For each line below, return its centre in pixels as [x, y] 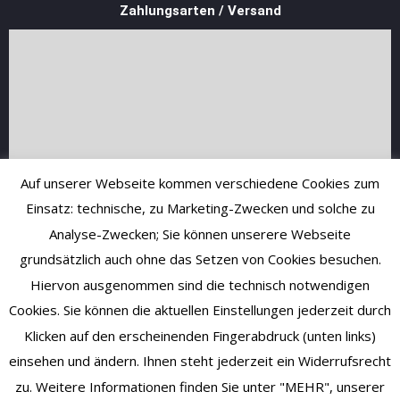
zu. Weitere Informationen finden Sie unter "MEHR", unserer [200, 386]
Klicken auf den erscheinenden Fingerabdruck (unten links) [200, 335]
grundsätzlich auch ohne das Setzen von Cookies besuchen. [200, 259]
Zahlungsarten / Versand [200, 11]
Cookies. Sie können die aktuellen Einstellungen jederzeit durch [200, 310]
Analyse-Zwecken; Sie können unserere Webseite [200, 233]
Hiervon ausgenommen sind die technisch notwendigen [200, 284]
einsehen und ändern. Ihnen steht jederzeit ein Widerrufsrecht [200, 361]
